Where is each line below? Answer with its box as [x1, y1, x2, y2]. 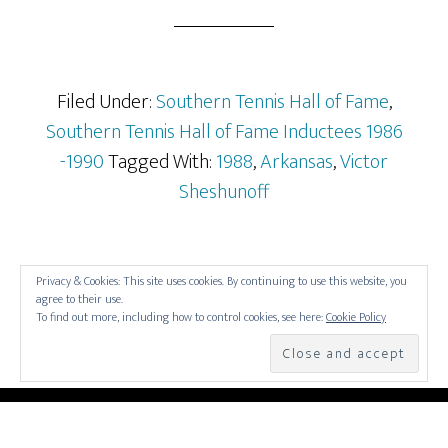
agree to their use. [36, 289, 123, 309]
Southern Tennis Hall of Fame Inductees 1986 [45, 115, 403, 149]
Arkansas [260, 145, 333, 179]
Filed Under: [56, 85, 156, 119]
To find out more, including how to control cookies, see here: [36, 307, 326, 327]
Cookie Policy [326, 307, 386, 327]
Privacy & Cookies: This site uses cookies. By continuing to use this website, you [36, 271, 407, 291]
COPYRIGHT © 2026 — [57, 407, 205, 430]
